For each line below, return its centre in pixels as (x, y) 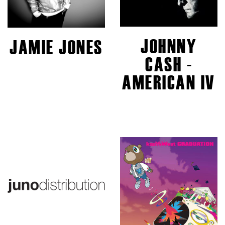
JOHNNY (169, 46)
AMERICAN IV (169, 82)
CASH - (169, 64)
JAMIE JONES (56, 47)
